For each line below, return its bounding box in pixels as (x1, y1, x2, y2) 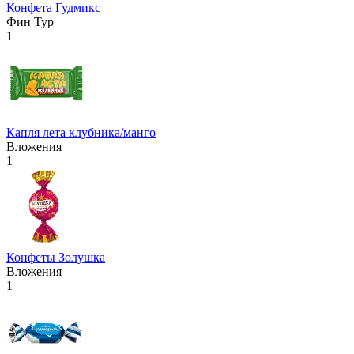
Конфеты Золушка (6, 250, 105, 264)
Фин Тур (6, 14, 54, 28)
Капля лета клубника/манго (6, 125, 156, 139)
